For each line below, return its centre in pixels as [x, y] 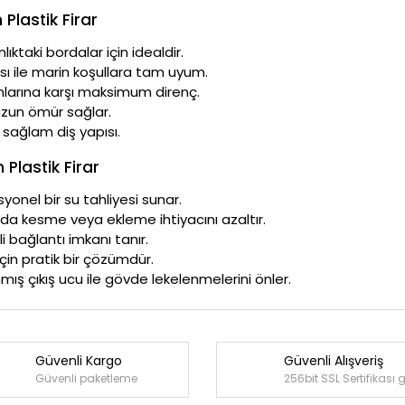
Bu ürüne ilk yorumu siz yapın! [202, 363]
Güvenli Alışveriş [334, 361]
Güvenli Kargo [78, 361]
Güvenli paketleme [86, 379]
